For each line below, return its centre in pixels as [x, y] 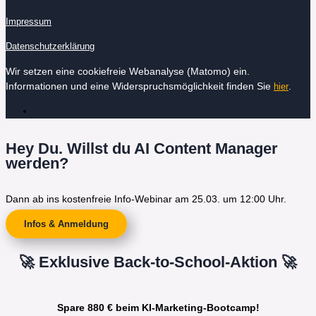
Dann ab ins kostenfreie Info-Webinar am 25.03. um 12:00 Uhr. [147, 199]
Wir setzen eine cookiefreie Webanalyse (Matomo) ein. [128, 71]
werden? [37, 164]
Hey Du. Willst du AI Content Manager [142, 149]
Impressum [29, 21]
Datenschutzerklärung [50, 47]
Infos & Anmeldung [66, 224]
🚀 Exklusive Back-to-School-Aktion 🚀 [158, 262]
